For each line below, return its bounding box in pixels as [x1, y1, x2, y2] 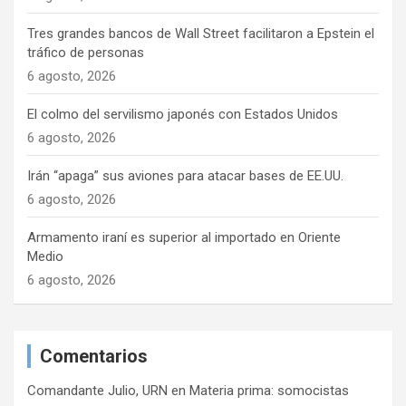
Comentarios [40, 344, 148, 367]
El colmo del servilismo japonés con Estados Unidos [27, 105, 338, 122]
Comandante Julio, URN [27, 382, 168, 399]
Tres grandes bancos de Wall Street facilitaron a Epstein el [27, 24, 374, 42]
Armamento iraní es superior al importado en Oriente [27, 228, 341, 246]
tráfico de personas [27, 43, 144, 61]
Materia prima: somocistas [189, 382, 349, 399]
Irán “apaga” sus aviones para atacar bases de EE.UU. [27, 167, 343, 184]
